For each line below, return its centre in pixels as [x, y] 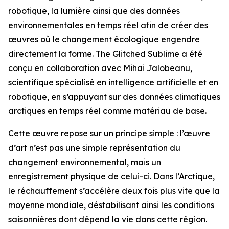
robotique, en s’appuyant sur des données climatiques [114, 97]
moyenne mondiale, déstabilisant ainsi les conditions [111, 205]
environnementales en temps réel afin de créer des [108, 25]
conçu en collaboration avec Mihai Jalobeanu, [100, 68]
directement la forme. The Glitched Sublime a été [105, 54]
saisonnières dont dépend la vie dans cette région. [108, 219]
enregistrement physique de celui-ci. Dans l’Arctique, [111, 176]
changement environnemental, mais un [85, 162]
